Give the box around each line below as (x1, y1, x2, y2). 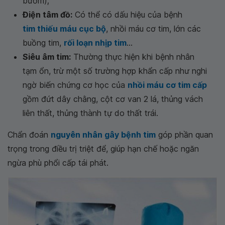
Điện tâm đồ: (23, 10, 72, 20)
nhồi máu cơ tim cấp (128, 80, 207, 90)
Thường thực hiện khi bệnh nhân (71, 52, 194, 62)
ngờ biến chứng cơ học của (23, 80, 128, 90)
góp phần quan (156, 130, 213, 140)
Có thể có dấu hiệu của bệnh (72, 10, 182, 20)
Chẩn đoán (8, 130, 51, 140)
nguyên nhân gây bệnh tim (51, 130, 156, 140)
